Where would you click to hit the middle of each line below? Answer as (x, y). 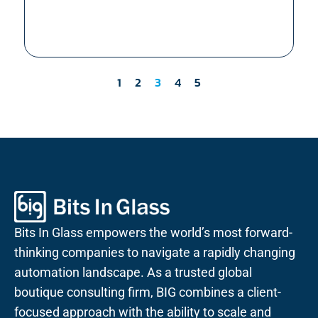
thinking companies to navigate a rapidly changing (155, 253)
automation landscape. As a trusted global (133, 273)
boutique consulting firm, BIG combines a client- (148, 292)
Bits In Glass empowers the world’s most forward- (153, 233)
